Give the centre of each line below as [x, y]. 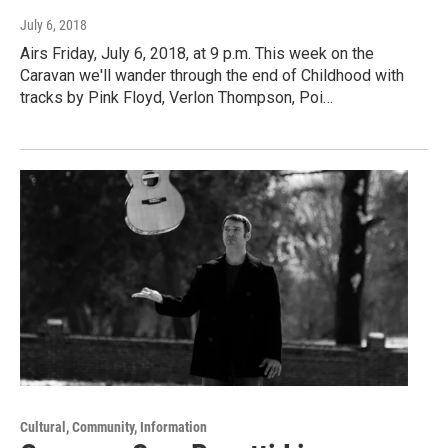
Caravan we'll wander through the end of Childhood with [212, 76]
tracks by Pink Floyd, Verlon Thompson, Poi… [176, 98]
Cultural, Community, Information [113, 427]
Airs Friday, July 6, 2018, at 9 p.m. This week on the [197, 54]
